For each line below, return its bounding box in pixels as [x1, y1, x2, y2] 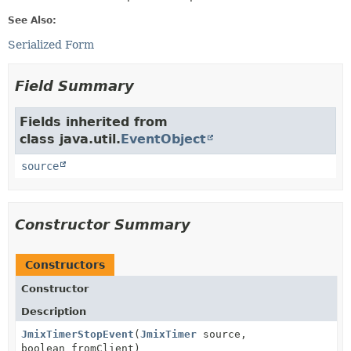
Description [21, 306, 86, 317]
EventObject [121, 132, 206, 147]
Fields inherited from [20, 114, 168, 129]
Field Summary [15, 78, 134, 94]
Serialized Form [8, 38, 94, 51]
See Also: [8, 15, 56, 26]
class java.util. [20, 132, 121, 147]
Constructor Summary [15, 216, 190, 233]
